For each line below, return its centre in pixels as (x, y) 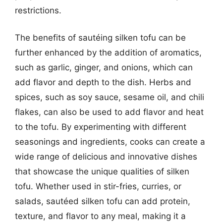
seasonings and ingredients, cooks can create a (110, 142)
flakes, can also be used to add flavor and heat (109, 112)
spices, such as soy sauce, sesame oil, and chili (110, 97)
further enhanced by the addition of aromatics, (108, 53)
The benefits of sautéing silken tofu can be (100, 38)
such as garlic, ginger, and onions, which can (104, 67)
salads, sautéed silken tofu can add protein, (103, 201)
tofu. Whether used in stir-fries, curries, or (98, 186)
